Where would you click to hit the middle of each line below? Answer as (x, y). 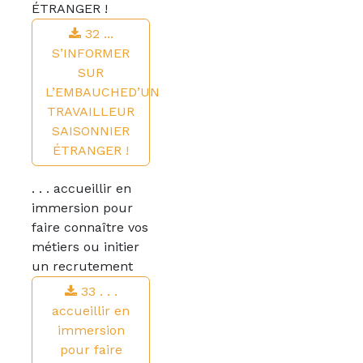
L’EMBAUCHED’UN (102, 92)
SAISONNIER (91, 131)
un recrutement (82, 266)
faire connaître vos (90, 227)
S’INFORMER (91, 53)
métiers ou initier (85, 247)
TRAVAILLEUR (91, 111)
